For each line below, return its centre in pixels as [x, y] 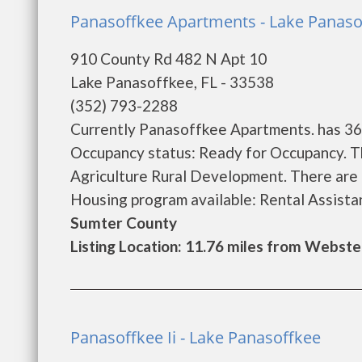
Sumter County [124, 223]
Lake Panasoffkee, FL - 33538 [172, 82]
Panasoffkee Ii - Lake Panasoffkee [196, 337]
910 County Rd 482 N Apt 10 [168, 59]
